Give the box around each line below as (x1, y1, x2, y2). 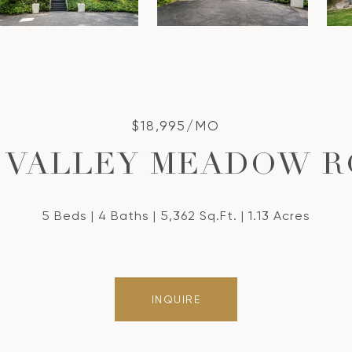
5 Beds (42, 208, 87, 223)
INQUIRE (151, 293, 201, 306)
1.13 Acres (248, 208, 310, 223)
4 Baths (98, 208, 149, 223)
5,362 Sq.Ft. (160, 208, 237, 223)
